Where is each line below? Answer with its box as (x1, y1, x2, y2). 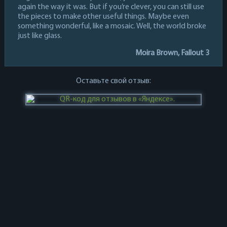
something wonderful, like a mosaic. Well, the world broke (17, 22, 206, 30)
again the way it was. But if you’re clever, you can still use (17, 3, 204, 11)
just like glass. (17, 31, 62, 40)
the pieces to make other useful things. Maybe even (17, 12, 189, 21)
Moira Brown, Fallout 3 (135, 49, 210, 57)
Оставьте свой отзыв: (75, 77, 151, 85)
